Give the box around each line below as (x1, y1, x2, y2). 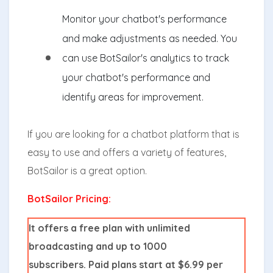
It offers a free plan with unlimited (29, 221, 190, 234)
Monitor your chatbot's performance (62, 12, 227, 25)
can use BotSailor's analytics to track (62, 51, 229, 64)
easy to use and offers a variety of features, (27, 146, 226, 158)
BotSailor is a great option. (27, 164, 147, 177)
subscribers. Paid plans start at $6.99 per (29, 258, 223, 271)
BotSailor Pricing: (27, 192, 111, 205)
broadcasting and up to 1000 (29, 239, 167, 252)
